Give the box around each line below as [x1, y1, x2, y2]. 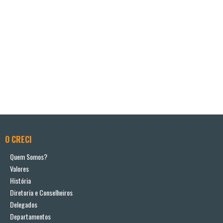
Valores [10, 163, 29, 174]
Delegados [10, 199, 37, 210]
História [10, 175, 31, 186]
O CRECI [5, 133, 32, 146]
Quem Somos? [10, 151, 47, 162]
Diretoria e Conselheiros [10, 187, 73, 198]
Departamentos [10, 211, 51, 222]
